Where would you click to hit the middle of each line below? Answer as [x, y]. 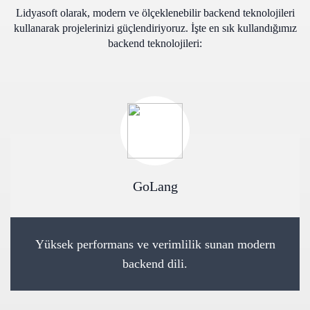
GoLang [155, 186]
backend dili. [155, 264]
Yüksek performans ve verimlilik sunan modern [155, 244]
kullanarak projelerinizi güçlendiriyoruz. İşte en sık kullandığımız [155, 28]
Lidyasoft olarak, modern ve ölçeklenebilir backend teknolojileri [155, 13]
